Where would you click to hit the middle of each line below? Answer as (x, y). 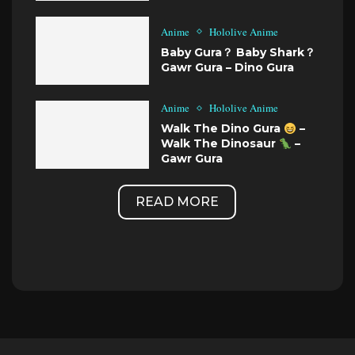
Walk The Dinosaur (220, 144)
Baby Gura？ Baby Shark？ (239, 52)
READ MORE (177, 201)
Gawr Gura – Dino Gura (228, 67)
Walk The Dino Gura (223, 129)
